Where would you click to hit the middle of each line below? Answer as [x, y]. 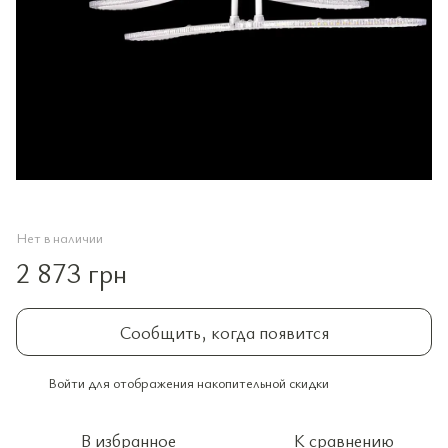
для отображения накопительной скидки [207, 382]
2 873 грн [71, 272]
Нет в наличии [59, 237]
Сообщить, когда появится [224, 332]
